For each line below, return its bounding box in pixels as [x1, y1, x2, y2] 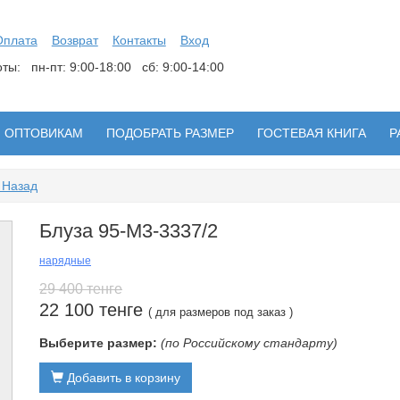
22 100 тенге [39, 300, 148, 320]
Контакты [112, 33, 166, 47]
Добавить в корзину [67, 371, 180, 385]
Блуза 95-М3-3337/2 [39, 220, 218, 242]
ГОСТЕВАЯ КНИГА [257, 126, 366, 140]
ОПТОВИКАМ [4, 126, 83, 140]
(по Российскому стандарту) [161, 336, 337, 350]
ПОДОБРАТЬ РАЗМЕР [106, 126, 234, 140]
